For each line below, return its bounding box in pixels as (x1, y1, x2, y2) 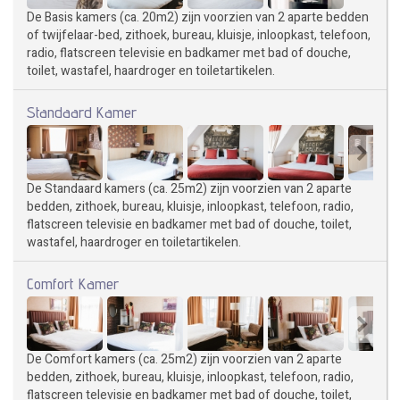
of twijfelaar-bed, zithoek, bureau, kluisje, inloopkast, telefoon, (27, 25, 371, 45)
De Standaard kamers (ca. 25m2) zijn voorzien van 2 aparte (27, 179, 352, 198)
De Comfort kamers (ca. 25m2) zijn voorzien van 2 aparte (27, 350, 342, 370)
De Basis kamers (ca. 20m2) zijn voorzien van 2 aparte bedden (27, 7, 369, 27)
